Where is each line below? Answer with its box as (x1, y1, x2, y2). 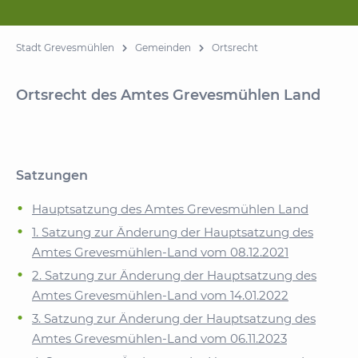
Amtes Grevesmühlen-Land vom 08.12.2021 (32, 245, 288, 260)
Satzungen (16, 168, 88, 183)
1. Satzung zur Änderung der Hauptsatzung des (32, 225, 313, 240)
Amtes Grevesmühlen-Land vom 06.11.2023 (32, 331, 287, 346)
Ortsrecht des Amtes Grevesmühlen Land (16, 86, 320, 104)
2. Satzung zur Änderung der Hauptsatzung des (32, 268, 316, 283)
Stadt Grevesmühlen (16, 42, 114, 54)
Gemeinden (135, 42, 191, 54)
